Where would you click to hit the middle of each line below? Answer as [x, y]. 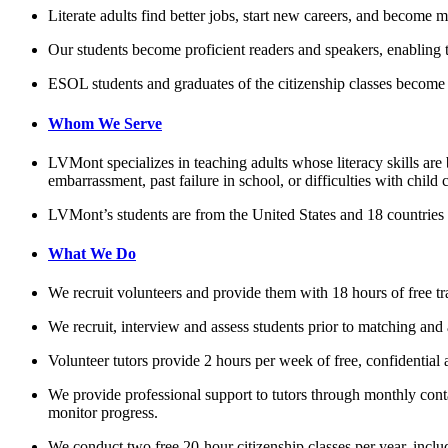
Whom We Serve [105, 123]
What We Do [92, 254]
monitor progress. [103, 413]
